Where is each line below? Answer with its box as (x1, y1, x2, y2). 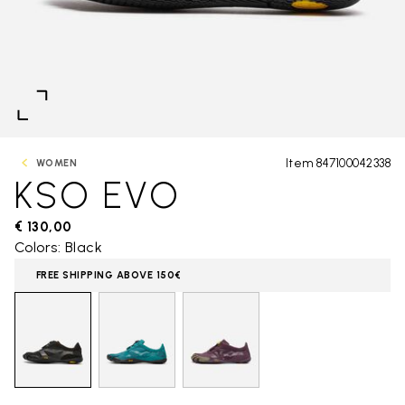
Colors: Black (14, 239, 103, 256)
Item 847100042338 (285, 155, 391, 170)
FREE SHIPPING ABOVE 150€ (36, 269, 181, 281)
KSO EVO (14, 174, 181, 217)
